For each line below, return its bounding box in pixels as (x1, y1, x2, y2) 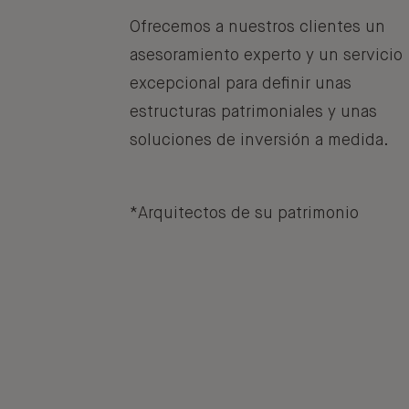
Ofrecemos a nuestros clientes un (130, 19, 385, 37)
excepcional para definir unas (130, 76, 351, 93)
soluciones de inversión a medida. (130, 132, 389, 150)
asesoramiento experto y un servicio (130, 47, 403, 65)
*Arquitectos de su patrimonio (130, 205, 359, 223)
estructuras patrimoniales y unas (130, 104, 377, 121)
